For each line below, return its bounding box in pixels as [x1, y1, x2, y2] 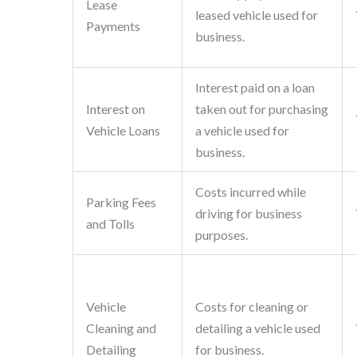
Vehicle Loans [85, 123, 160, 139]
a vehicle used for [194, 123, 289, 139]
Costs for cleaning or [194, 299, 308, 315]
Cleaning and [85, 320, 156, 336]
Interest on [85, 101, 145, 117]
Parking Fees [85, 194, 156, 210]
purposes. [194, 227, 248, 243]
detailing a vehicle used [194, 320, 320, 336]
